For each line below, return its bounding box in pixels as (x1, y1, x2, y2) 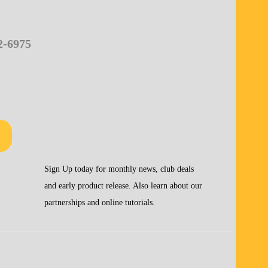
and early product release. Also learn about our (44, 181, 202, 190)
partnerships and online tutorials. (44, 197, 155, 207)
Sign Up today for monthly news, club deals (44, 164, 194, 173)
